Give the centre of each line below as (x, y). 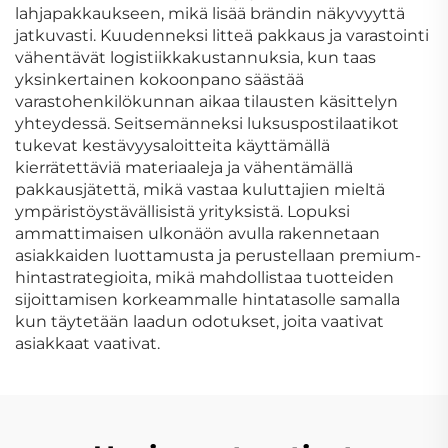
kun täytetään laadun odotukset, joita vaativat (199, 321)
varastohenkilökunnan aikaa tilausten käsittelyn (206, 101)
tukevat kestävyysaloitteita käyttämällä (172, 145)
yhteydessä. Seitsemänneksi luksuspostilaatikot (207, 123)
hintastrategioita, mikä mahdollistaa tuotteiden (204, 277)
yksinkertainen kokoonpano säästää (159, 79)
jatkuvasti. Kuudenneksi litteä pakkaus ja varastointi (222, 35)
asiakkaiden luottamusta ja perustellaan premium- (218, 255)
